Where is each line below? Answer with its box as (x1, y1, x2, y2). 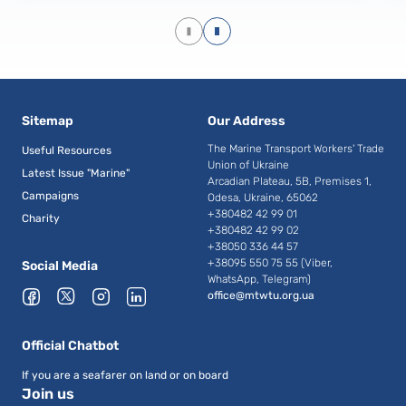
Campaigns (22, 189, 79, 202)
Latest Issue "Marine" (22, 167, 130, 179)
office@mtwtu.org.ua (208, 289, 314, 302)
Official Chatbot (22, 338, 119, 353)
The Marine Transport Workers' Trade (208, 142, 384, 155)
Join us (22, 385, 74, 402)
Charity (22, 212, 60, 225)
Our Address (208, 113, 285, 129)
